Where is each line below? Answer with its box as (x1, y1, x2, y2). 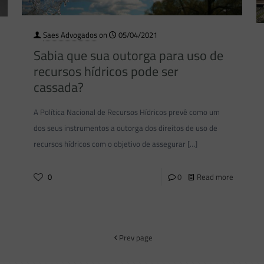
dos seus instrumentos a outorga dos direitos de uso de (33, 122, 217, 134)
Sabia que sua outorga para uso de (33, 45, 223, 66)
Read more (197, 171, 234, 183)
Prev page (119, 231, 153, 243)
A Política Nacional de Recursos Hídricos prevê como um (33, 106, 220, 118)
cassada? (33, 77, 84, 98)
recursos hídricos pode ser (33, 61, 179, 82)
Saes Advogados (42, 29, 97, 41)
